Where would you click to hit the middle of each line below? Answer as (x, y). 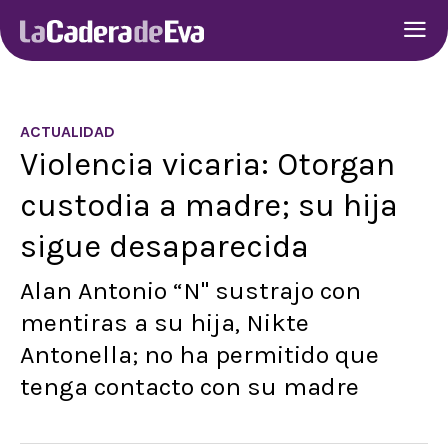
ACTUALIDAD (67, 131)
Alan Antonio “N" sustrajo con (190, 290)
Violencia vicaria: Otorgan (207, 164)
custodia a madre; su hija (209, 205)
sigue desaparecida (164, 246)
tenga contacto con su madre (189, 386)
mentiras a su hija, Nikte (164, 322)
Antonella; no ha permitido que (199, 354)
